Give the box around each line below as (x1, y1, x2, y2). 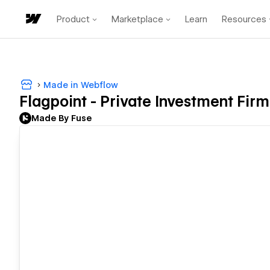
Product (57, 13, 90, 25)
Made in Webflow (43, 80, 118, 90)
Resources (222, 13, 266, 25)
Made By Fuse (31, 113, 92, 124)
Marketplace (111, 13, 163, 25)
